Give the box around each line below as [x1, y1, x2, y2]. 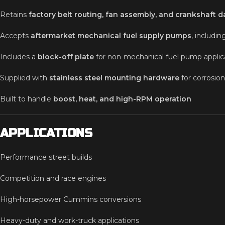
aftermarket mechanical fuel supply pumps [31, 31, 191, 40]
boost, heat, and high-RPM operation [53, 94, 191, 103]
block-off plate [38, 52, 94, 61]
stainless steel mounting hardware [49, 73, 179, 82]
